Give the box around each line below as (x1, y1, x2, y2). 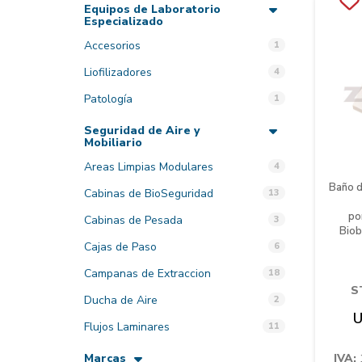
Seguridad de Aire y (84, 123, 200, 138)
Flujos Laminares (84, 319, 170, 335)
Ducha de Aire (84, 293, 158, 308)
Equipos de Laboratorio (84, 2, 221, 17)
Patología (84, 91, 133, 107)
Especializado (84, 14, 164, 29)
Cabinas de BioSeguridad (84, 186, 214, 201)
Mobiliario (84, 135, 143, 150)
